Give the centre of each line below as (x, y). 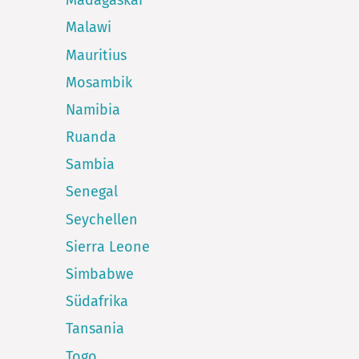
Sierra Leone (108, 246)
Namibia (93, 109)
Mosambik (99, 82)
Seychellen (102, 219)
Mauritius (96, 55)
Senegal (92, 192)
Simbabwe (100, 274)
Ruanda (91, 137)
